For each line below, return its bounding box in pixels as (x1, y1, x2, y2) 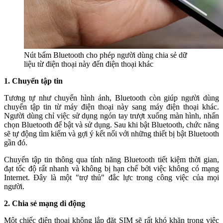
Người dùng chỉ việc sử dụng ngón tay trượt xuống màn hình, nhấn (4, 111, 219, 120)
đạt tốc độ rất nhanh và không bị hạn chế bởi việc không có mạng (4, 164, 219, 173)
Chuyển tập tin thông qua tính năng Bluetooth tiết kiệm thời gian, (4, 155, 219, 164)
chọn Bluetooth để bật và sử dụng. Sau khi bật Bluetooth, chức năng (4, 120, 219, 129)
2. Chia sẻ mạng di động (4, 199, 85, 208)
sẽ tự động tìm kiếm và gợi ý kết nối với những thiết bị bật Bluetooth (4, 129, 219, 138)
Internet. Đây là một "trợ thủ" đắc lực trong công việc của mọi (4, 173, 219, 182)
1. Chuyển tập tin (4, 76, 63, 85)
